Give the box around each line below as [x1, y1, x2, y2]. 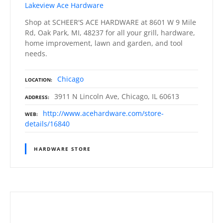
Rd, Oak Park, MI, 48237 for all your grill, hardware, [25, 28, 195, 38]
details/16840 [25, 119, 70, 129]
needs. [25, 49, 47, 59]
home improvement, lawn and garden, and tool [25, 38, 183, 48]
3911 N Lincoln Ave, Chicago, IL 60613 [54, 92, 179, 102]
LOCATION [25, 76, 51, 84]
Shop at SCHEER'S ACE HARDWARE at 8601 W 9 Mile [25, 17, 196, 27]
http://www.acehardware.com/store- [43, 109, 164, 118]
